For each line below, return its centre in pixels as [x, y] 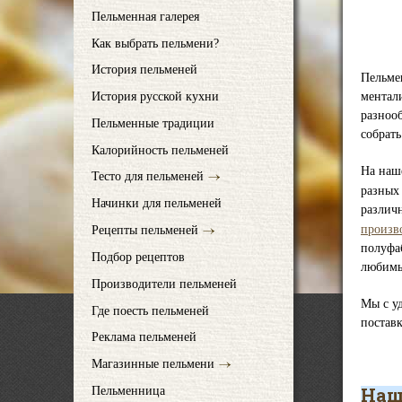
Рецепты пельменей [145, 230]
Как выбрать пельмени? [155, 43]
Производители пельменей [164, 284]
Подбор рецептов [138, 257]
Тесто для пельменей [148, 177]
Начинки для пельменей [157, 204]
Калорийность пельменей [160, 150]
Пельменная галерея [145, 16]
